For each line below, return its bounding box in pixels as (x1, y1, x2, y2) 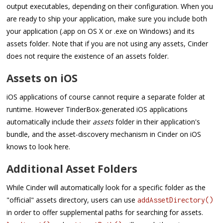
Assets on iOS (6, 71, 78, 85)
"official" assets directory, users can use (6, 195, 138, 205)
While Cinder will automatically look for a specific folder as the (6, 183, 206, 193)
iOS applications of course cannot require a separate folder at (6, 92, 206, 102)
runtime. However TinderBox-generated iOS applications (6, 105, 188, 114)
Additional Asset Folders (6, 161, 138, 176)
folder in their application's (113, 117, 201, 127)
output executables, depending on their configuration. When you (6, 1, 214, 11)
